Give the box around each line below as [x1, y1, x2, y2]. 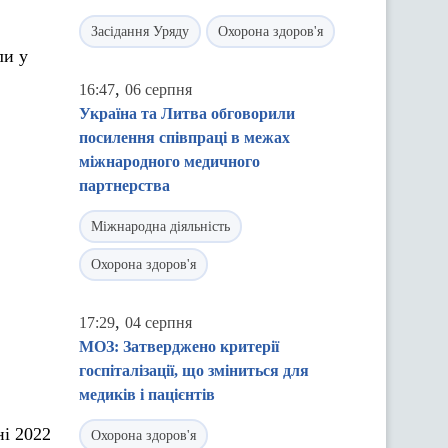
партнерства [79, 177, 170, 194]
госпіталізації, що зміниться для [79, 362, 309, 379]
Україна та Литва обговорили [79, 105, 295, 122]
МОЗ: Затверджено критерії [79, 338, 279, 355]
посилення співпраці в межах [79, 129, 290, 146]
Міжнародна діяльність [91, 219, 230, 234]
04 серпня [125, 314, 192, 331]
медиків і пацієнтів [79, 386, 215, 403]
